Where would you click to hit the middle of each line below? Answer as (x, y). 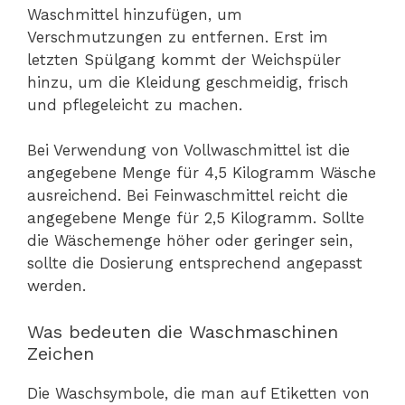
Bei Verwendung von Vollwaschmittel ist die (188, 151)
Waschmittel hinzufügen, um (135, 14)
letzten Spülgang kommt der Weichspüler (184, 59)
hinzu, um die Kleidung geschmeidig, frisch (188, 82)
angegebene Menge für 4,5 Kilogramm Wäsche (202, 173)
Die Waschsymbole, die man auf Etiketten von (198, 393)
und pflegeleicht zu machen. (135, 104)
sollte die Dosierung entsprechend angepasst (195, 264)
